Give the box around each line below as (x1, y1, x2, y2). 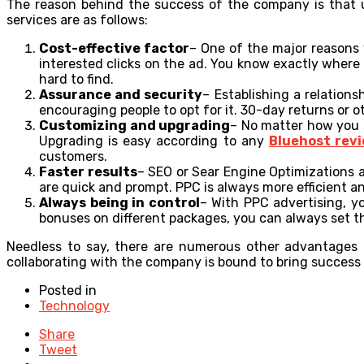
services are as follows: (6, 11, 148, 28)
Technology (39, 297, 110, 314)
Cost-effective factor (39, 40, 190, 56)
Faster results (39, 163, 137, 180)
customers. (39, 148, 107, 164)
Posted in (39, 282, 97, 298)
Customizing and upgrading (39, 117, 231, 133)
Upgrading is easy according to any (39, 132, 269, 149)
